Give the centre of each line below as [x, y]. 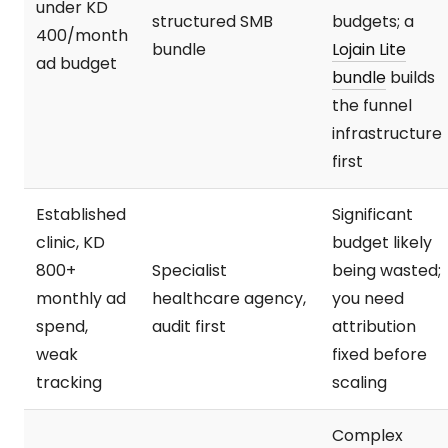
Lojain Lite [369, 49]
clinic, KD [70, 242]
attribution [374, 326]
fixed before [379, 354]
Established [81, 214]
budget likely [382, 242]
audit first [189, 326]
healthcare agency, [229, 298]
